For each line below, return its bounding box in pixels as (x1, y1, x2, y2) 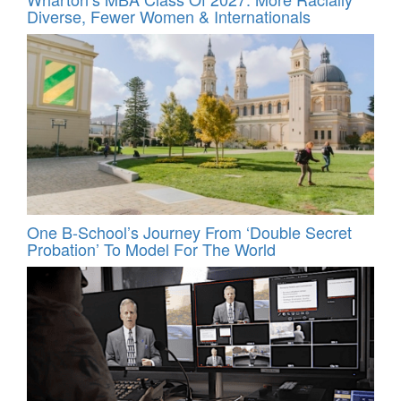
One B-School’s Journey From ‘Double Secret (27, 220, 352, 244)
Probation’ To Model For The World (27, 237, 276, 261)
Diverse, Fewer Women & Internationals (27, 4, 311, 28)
